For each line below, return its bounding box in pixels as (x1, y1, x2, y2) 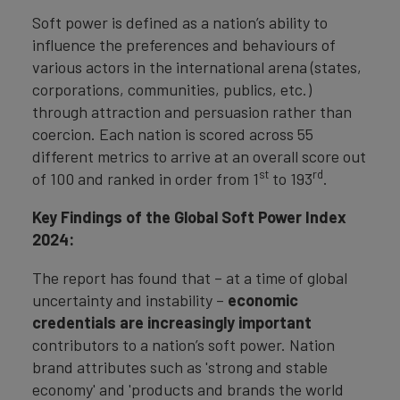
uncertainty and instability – (32, 290, 228, 310)
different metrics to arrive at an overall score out (32, 146, 366, 166)
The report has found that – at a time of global (32, 268, 347, 287)
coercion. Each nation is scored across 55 (32, 124, 313, 144)
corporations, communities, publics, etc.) (32, 79, 312, 99)
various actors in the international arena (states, (32, 57, 362, 77)
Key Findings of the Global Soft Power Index (32, 207, 346, 227)
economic (228, 290, 298, 310)
